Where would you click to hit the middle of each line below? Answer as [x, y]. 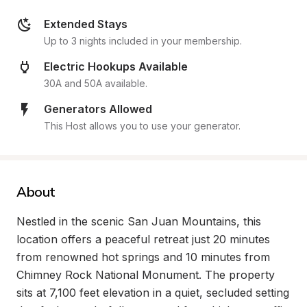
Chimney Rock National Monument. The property [146, 275]
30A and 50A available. [96, 83]
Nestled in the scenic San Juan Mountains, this [139, 221]
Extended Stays [86, 24]
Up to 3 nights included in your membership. [143, 41]
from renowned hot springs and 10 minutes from [143, 257]
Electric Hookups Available [116, 66]
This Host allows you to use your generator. [142, 126]
